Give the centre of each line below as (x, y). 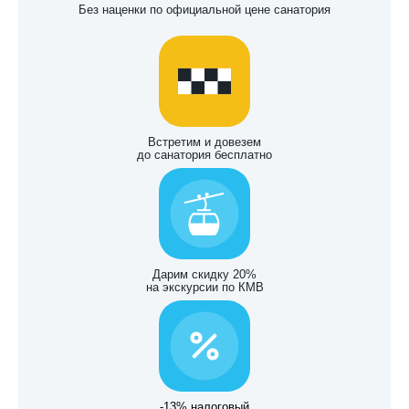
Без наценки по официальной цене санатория (204, 10)
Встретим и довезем (204, 143)
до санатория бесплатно (204, 156)
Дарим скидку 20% (204, 275)
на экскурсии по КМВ (204, 288)
